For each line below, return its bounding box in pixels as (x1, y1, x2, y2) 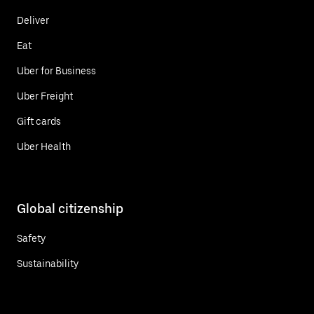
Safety (17, 232, 46, 244)
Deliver (17, 14, 49, 26)
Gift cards (17, 115, 61, 127)
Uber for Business (17, 64, 96, 76)
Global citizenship (17, 200, 123, 216)
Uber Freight (17, 90, 73, 102)
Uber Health (17, 140, 71, 152)
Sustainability (17, 257, 78, 269)
